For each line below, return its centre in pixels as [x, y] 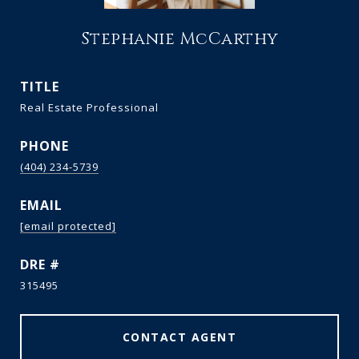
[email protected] [68, 226]
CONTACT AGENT [179, 337]
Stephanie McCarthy [179, 39]
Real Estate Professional [89, 107]
